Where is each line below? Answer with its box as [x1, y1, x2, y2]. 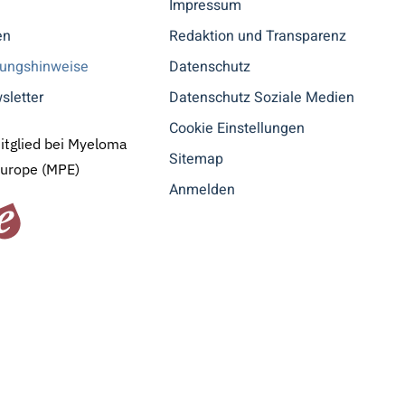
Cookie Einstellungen [169, 117, 306, 139]
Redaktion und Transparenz [169, 24, 347, 47]
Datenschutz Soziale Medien [169, 86, 355, 108]
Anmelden [169, 178, 236, 201]
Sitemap [169, 147, 224, 170]
